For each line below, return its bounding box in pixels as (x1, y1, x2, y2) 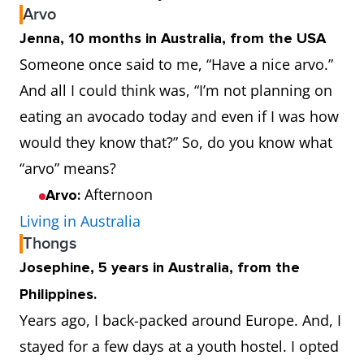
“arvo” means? (19, 158, 116, 178)
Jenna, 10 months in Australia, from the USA (19, 29, 330, 47)
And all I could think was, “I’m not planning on (19, 80, 332, 100)
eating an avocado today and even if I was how (19, 106, 339, 126)
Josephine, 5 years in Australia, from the (19, 258, 300, 276)
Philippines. (19, 285, 101, 303)
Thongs (23, 234, 76, 253)
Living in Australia (19, 211, 141, 231)
